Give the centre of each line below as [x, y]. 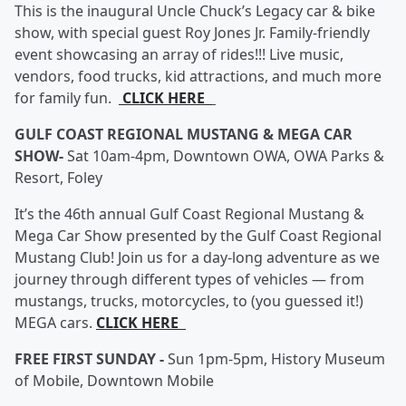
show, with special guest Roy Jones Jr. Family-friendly [192, 33]
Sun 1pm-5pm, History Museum [276, 359]
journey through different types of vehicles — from [189, 279]
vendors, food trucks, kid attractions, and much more [198, 76]
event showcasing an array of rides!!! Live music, [179, 54]
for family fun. [67, 98]
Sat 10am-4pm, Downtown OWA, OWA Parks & [226, 156]
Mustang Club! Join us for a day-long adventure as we [197, 257]
